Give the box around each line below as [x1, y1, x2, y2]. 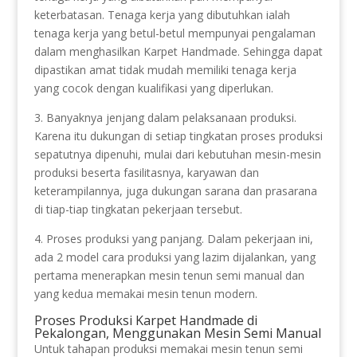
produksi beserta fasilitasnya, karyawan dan [33, 164, 259, 180]
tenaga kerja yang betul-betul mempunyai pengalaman [33, 25, 316, 41]
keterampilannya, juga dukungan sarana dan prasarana [33, 182, 317, 198]
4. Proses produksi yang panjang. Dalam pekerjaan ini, [33, 230, 313, 246]
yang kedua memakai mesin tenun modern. [33, 285, 257, 301]
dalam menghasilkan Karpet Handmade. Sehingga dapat [33, 43, 323, 59]
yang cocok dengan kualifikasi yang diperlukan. [33, 80, 273, 96]
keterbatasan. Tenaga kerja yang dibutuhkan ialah [33, 6, 290, 22]
